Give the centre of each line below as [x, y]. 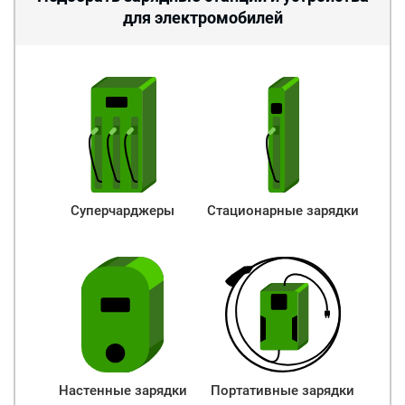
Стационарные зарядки [287, 210]
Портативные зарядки [287, 390]
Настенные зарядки [127, 390]
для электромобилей [202, 17]
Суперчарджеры [127, 210]
